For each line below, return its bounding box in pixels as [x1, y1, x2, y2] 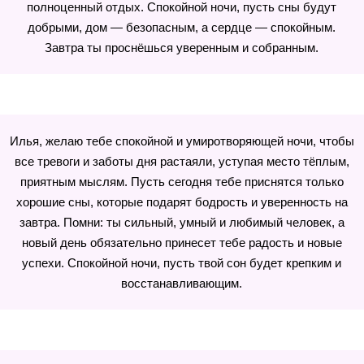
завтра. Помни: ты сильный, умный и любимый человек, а [19, 215, 344, 229]
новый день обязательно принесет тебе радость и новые [21, 236, 342, 249]
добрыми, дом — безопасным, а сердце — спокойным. [28, 20, 336, 34]
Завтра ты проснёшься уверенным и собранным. [45, 41, 319, 54]
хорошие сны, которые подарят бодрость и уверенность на [15, 195, 348, 209]
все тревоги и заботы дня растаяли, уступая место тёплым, [14, 154, 349, 168]
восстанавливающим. [121, 276, 243, 290]
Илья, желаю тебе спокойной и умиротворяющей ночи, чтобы [9, 134, 354, 148]
